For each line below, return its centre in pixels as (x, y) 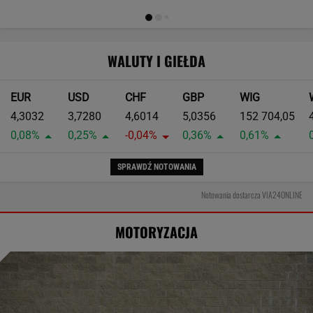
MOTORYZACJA (156, 232)
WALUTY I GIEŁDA (156, 60)
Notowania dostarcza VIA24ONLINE (252, 194)
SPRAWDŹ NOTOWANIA (156, 167)
